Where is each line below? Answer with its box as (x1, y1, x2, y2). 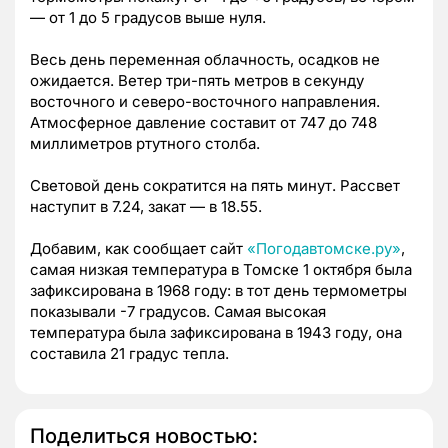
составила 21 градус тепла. (30, 344, 229, 364)
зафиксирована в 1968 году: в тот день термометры (30, 281, 407, 301)
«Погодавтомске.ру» (247, 239, 401, 259)
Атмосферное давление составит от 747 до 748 (30, 113, 377, 133)
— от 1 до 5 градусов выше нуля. (30, 8, 266, 28)
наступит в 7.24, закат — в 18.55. (30, 197, 262, 217)
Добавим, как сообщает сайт (30, 239, 247, 259)
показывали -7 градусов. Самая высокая (30, 302, 326, 322)
